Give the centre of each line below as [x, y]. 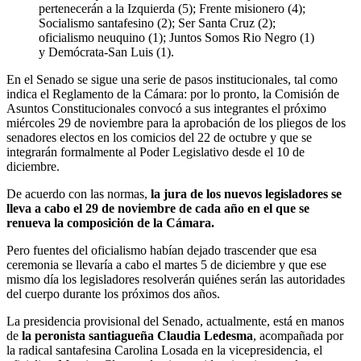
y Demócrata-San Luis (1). [106, 52]
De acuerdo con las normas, [79, 193]
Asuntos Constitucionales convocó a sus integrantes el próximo [166, 108]
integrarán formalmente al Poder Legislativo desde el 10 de [156, 151]
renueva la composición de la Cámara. [110, 222]
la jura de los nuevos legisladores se [246, 193]
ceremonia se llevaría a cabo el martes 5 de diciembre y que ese [166, 264]
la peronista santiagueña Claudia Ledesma [136, 335]
